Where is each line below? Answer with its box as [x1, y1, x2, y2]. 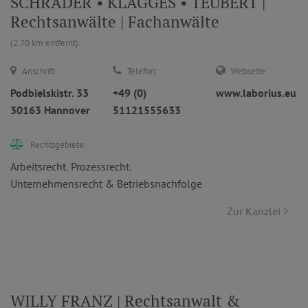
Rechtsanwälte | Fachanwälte [10, 11, 219, 32]
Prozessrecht [71, 159, 129, 173]
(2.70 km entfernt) [10, 37, 78, 49]
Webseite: [230, 65, 267, 77]
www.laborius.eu [215, 86, 296, 100]
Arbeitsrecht [10, 159, 66, 173]
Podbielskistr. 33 [10, 86, 89, 100]
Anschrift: [22, 65, 57, 77]
